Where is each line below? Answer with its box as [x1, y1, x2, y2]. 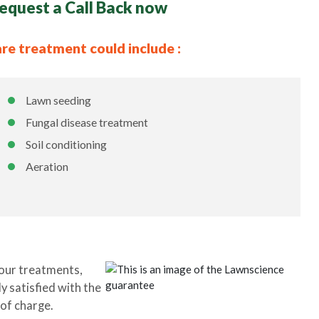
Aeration [26, 159, 69, 173]
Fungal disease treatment [26, 115, 149, 129]
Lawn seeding [26, 93, 92, 107]
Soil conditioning [26, 137, 108, 151]
